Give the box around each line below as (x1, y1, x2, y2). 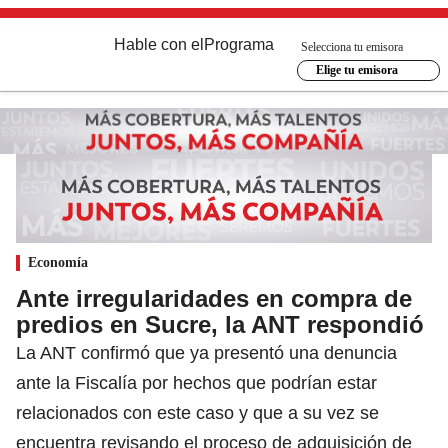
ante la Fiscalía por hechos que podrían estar (16, 372, 377, 393)
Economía (28, 254, 88, 270)
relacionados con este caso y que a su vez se (16, 402, 379, 423)
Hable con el (114, 36, 204, 53)
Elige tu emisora (315, 63, 398, 77)
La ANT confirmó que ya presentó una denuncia (16, 342, 397, 363)
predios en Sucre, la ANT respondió (16, 310, 424, 338)
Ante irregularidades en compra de (16, 284, 412, 312)
